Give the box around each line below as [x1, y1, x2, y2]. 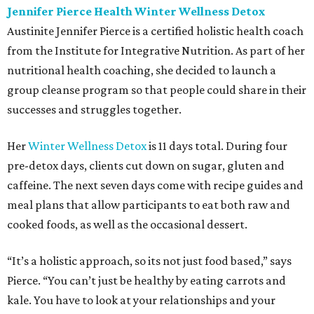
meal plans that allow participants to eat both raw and [7, 198, 290, 212]
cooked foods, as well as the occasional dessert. [7, 217, 247, 232]
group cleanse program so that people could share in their [7, 83, 306, 97]
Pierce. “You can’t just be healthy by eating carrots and [7, 273, 286, 288]
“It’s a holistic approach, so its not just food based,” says [7, 254, 292, 268]
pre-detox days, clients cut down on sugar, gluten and [7, 158, 285, 173]
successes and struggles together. [7, 102, 182, 117]
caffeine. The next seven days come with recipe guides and [7, 178, 303, 193]
